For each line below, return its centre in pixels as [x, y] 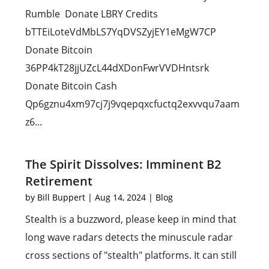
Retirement [59, 181]
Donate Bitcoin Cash [71, 86]
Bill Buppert [62, 197]
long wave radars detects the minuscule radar [129, 237]
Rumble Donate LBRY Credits [92, 14]
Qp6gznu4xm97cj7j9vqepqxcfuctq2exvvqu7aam [133, 104]
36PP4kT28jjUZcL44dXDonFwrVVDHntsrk [117, 68]
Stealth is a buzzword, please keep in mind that [131, 219]
